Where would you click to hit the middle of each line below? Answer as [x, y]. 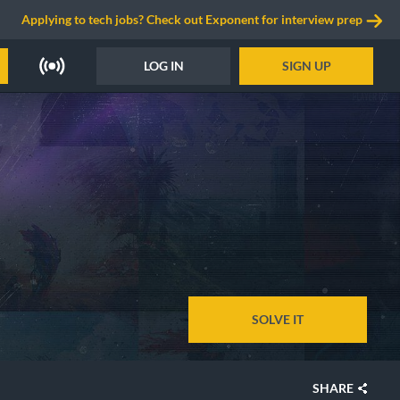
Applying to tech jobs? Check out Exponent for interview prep [192, 19]
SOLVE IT [278, 319]
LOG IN [163, 65]
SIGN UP [306, 65]
